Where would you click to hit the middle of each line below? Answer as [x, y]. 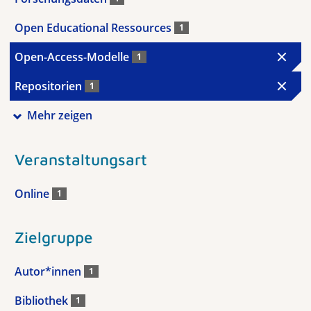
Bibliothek [43, 300]
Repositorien [50, 86]
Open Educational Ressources [94, 28]
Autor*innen [49, 271]
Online [33, 193]
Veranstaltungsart [81, 159]
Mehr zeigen [59, 115]
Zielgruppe [54, 237]
